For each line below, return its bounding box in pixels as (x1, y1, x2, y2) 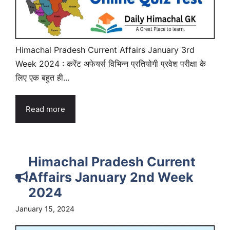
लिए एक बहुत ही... (15, 72, 69, 83)
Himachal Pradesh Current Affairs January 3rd (15, 44, 195, 55)
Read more (26, 104, 65, 114)
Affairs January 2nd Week (28, 169, 194, 185)
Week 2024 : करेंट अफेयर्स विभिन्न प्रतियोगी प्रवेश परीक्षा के (15, 58, 206, 69)
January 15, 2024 (15, 204, 74, 213)
